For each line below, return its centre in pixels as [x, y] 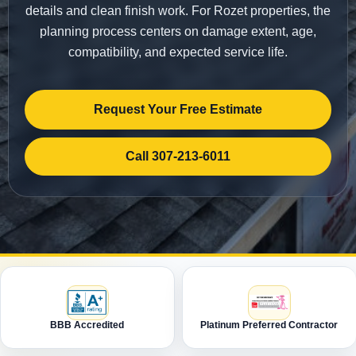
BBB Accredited [87, 325]
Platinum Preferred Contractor [269, 325]
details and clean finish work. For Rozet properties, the [178, 11]
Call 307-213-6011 [178, 156]
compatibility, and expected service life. [178, 52]
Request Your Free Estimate [178, 109]
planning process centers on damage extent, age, [178, 31]
